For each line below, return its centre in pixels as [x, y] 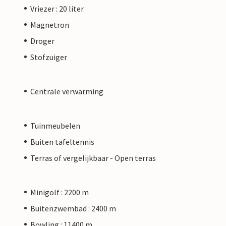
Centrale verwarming [67, 91]
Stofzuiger [49, 57]
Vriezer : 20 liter [57, 8]
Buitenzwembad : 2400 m [73, 208]
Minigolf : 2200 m [60, 192]
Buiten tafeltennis [62, 142]
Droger [42, 41]
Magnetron [50, 24]
